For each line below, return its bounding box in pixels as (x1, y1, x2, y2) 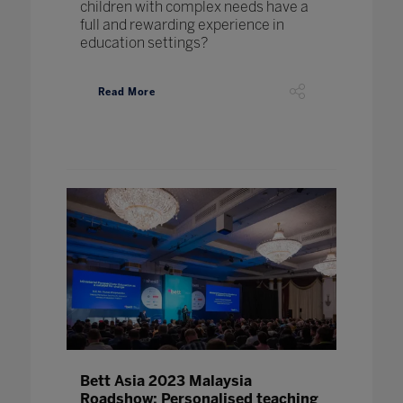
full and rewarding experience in (79, 15, 284, 33)
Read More (97, 86, 156, 99)
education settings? (79, 33, 208, 51)
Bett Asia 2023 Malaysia (79, 372, 252, 390)
